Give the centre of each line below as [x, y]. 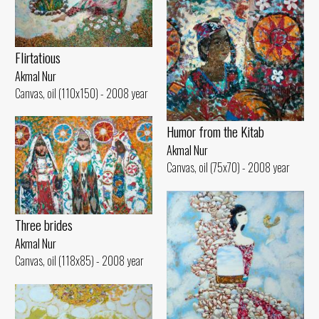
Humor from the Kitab [215, 132]
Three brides [44, 225]
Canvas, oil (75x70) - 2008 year [228, 168]
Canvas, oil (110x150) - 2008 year [82, 94]
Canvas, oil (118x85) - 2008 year [79, 261]
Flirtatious [38, 58]
